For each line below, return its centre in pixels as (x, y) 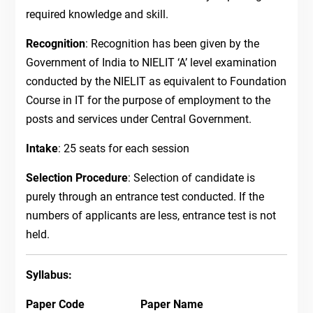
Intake (42, 149)
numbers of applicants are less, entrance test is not (151, 216)
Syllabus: (49, 275)
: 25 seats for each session (123, 149)
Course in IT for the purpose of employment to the (148, 101)
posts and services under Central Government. (138, 119)
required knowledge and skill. (97, 15)
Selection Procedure (77, 178)
